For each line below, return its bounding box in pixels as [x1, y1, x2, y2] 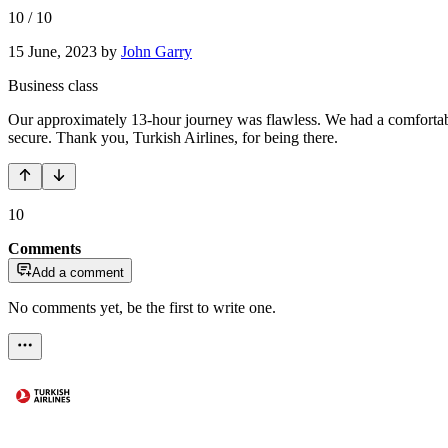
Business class [8, 76, 98, 94]
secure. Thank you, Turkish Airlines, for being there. [8, 128, 338, 146]
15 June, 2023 [8, 42, 97, 60]
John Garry [121, 42, 192, 60]
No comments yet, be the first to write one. [8, 298, 276, 316]
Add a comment [32, 264, 124, 280]
